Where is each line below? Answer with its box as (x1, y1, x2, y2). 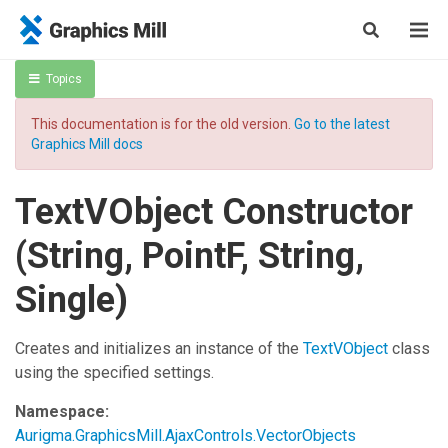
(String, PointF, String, (15, 235, 364, 277)
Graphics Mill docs (31, 136, 143, 152)
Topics (45, 72, 82, 86)
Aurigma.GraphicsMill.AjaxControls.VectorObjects (15, 426, 356, 445)
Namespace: (15, 402, 109, 421)
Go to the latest (294, 116, 390, 132)
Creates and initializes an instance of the (15, 339, 303, 358)
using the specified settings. (15, 363, 214, 382)
